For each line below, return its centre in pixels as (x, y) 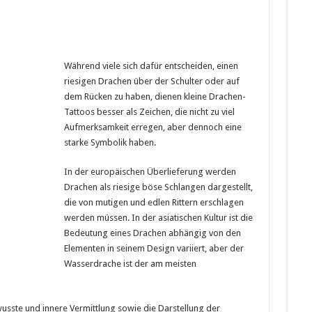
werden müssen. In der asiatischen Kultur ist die (158, 218)
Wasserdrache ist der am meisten (130, 264)
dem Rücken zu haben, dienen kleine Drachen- (155, 96)
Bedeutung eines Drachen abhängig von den (152, 233)
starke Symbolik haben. (110, 142)
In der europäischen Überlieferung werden (150, 172)
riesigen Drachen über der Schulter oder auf (151, 81)
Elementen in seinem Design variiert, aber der (154, 248)
